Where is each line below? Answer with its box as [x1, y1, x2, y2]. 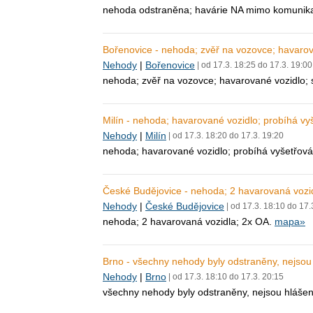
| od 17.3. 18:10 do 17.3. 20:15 [166, 272, 284, 282]
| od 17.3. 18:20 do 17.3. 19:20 [166, 131, 284, 140]
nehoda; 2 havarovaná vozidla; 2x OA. [103, 216, 275, 227]
